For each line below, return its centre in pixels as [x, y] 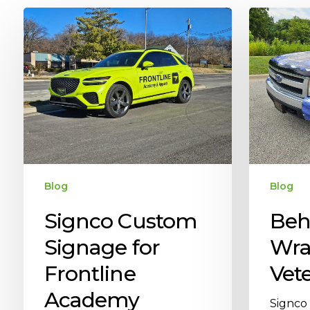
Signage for [102, 247]
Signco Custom [120, 221]
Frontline [90, 273]
